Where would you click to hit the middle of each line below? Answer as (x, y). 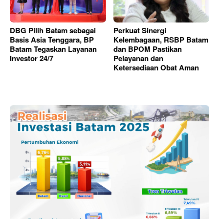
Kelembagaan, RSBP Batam (161, 39)
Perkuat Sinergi (140, 30)
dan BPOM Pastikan (147, 49)
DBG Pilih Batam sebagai (53, 30)
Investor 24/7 (32, 58)
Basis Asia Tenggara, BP (52, 39)
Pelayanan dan (138, 58)
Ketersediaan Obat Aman (156, 67)
